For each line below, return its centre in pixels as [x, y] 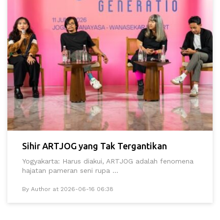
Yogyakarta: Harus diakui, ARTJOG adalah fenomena [108, 161]
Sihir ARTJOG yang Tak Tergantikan [95, 146]
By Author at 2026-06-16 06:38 [68, 189]
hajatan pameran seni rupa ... [70, 171]
